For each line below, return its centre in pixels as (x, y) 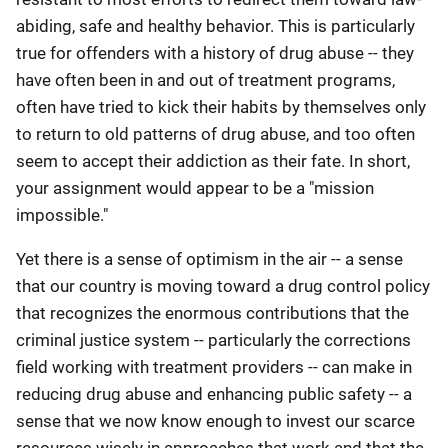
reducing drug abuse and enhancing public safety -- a (214, 394)
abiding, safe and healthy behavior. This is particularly (215, 26)
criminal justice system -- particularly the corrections (213, 340)
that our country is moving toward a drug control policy (223, 286)
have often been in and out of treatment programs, (205, 80)
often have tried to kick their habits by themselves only (221, 107)
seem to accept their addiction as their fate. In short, (213, 161)
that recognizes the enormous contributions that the (212, 313)
